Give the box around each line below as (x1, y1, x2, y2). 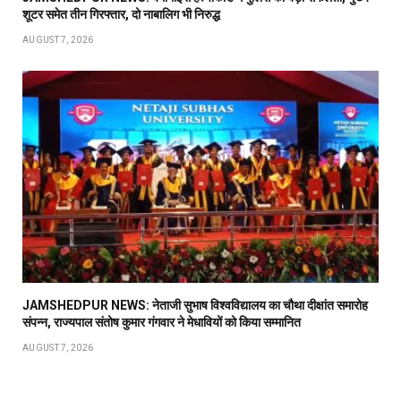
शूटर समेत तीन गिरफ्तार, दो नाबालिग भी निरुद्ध (22, 7, 220, 22)
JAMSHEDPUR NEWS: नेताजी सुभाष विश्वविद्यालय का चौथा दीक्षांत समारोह (22, 298, 368, 312)
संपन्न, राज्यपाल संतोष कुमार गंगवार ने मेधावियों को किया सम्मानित (22, 315, 301, 329)
